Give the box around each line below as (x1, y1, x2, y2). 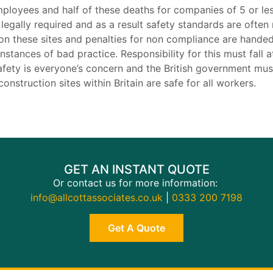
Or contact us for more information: (52, 177, 221, 190)
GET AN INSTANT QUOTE (63, 162, 210, 177)
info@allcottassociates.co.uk (30, 191, 163, 204)
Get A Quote (108, 221, 165, 234)
